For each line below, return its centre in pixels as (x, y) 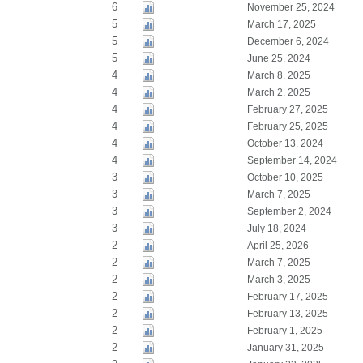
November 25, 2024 (290, 7)
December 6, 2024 (288, 41)
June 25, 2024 (278, 58)
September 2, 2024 (289, 211)
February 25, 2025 (287, 126)
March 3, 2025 (278, 280)
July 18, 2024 (276, 228)
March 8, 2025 (278, 75)
